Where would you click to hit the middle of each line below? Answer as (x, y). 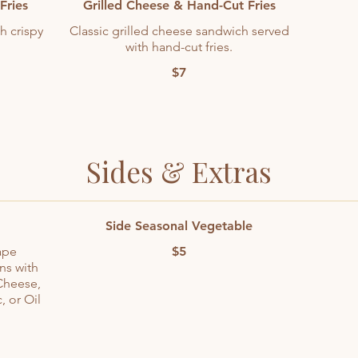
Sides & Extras (179, 171)
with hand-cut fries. (179, 47)
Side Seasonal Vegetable (179, 226)
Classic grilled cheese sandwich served (179, 31)
